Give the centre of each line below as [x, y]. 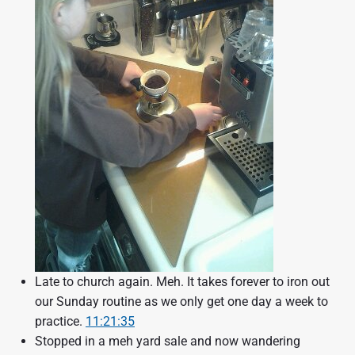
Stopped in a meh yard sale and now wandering [168, 342]
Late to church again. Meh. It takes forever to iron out [182, 282]
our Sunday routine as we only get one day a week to [181, 302]
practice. [60, 322]
